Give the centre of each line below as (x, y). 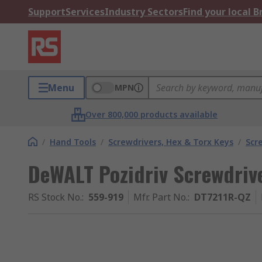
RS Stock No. (55, 197)
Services (85, 12)
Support (47, 12)
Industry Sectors (144, 12)
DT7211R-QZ (223, 197)
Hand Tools (73, 142)
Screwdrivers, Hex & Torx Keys (171, 142)
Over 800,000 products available (152, 114)
